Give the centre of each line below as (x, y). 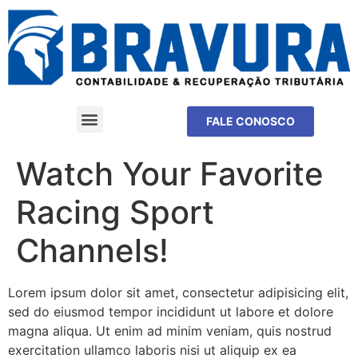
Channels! (92, 250)
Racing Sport (115, 212)
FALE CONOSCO (251, 121)
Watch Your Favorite (170, 173)
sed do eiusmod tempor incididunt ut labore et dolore (171, 311)
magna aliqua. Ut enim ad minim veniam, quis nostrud (170, 330)
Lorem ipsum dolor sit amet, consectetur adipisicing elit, (178, 292)
